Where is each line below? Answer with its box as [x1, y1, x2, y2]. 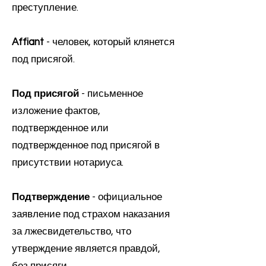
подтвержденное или [12, 123, 109, 134]
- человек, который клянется [44, 37, 175, 47]
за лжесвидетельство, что [12, 226, 131, 237]
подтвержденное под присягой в [12, 140, 160, 151]
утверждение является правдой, [12, 243, 160, 254]
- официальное [90, 192, 162, 202]
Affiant [12, 37, 44, 47]
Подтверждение [12, 192, 90, 202]
